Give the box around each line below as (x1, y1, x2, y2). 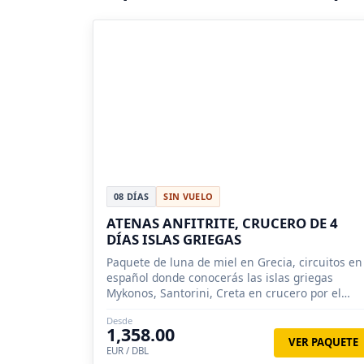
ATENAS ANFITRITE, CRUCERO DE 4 (106, 214, 338, 233)
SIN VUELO (163, 190, 214, 203)
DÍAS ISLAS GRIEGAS (106, 230, 241, 249)
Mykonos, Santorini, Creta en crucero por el (106, 285, 341, 301)
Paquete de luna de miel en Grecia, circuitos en (106, 254, 362, 271)
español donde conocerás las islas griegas (106, 270, 333, 286)
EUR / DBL (106, 344, 149, 357)
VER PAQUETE (288, 335, 358, 350)
